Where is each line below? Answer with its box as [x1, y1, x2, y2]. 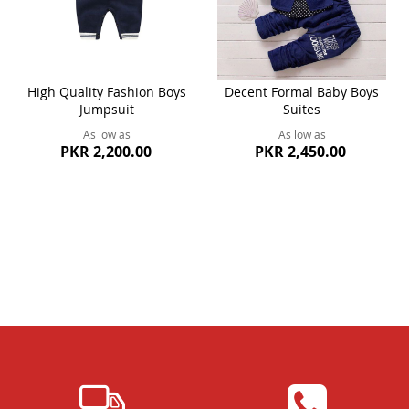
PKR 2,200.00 [59, 141, 152, 162]
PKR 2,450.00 [255, 141, 347, 162]
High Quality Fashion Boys [27, 82, 187, 100]
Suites [283, 100, 321, 118]
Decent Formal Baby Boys [225, 82, 380, 100]
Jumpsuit [79, 100, 135, 118]
